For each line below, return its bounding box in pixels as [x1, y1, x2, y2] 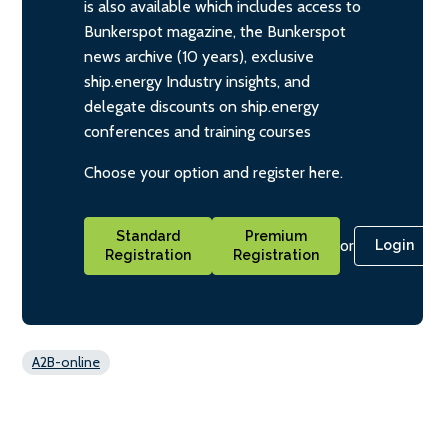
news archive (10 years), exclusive [84, 46, 314, 66]
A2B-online [32, 353, 100, 372]
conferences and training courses [84, 121, 311, 141]
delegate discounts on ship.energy [84, 96, 319, 116]
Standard [116, 227, 180, 244]
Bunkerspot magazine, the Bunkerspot [84, 21, 346, 41]
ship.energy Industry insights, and [84, 71, 310, 91]
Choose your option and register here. [84, 162, 343, 182]
